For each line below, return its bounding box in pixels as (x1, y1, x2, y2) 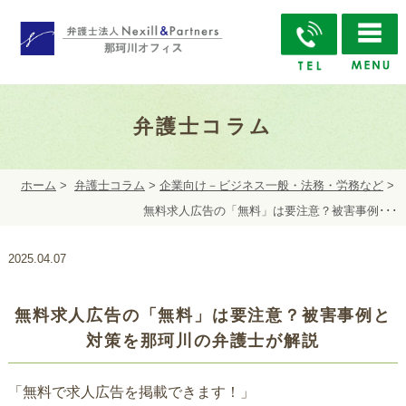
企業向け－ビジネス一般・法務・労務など (159, 178, 384, 192)
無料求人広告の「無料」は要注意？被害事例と (14, 306, 391, 325)
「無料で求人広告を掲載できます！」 (7, 384, 255, 401)
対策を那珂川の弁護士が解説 (86, 332, 320, 351)
